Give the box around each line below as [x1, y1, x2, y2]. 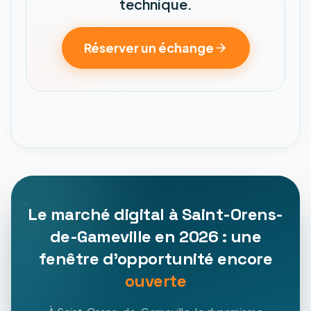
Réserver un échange [83, 39, 214, 56]
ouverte [124, 269, 187, 292]
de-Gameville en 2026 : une [49, 225, 262, 247]
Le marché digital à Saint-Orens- [28, 203, 283, 225]
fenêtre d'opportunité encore [38, 247, 273, 269]
